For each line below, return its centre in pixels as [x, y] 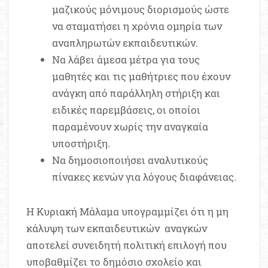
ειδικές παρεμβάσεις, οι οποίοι [126, 110]
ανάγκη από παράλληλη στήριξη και [136, 93]
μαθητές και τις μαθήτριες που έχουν [141, 77]
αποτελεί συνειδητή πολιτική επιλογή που [127, 245]
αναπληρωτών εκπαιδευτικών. [125, 43]
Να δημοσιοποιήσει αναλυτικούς [130, 160]
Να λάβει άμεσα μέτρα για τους [126, 60]
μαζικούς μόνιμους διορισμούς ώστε [140, 10]
